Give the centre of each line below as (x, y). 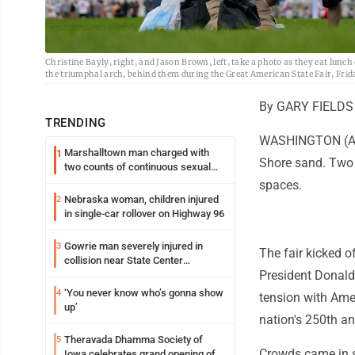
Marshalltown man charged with (137, 153)
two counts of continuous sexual (137, 167)
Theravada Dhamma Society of (134, 340)
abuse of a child (100, 181)
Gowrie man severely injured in (134, 246)
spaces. (281, 185)
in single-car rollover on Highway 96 (144, 214)
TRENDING (76, 123)
